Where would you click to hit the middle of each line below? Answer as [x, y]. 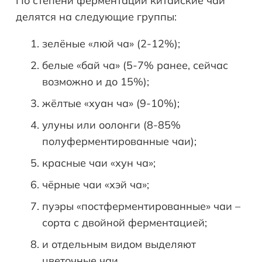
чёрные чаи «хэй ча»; [96, 185]
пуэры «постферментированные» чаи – [141, 206]
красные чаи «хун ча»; [99, 163]
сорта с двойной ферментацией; [125, 223]
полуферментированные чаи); [119, 142]
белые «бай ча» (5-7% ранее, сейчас [135, 65]
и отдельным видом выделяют [119, 244]
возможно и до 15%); [96, 82]
